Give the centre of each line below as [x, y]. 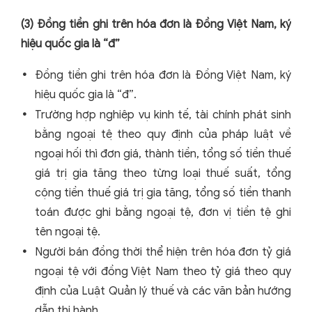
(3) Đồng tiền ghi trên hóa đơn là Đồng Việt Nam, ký [156, 25]
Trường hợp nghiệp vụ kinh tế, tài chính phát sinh [163, 115]
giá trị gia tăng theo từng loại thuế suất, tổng [163, 174]
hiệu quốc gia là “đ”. [86, 95]
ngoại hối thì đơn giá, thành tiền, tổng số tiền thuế [163, 154]
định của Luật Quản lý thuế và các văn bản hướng [163, 291]
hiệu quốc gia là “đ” [70, 44]
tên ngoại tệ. [68, 232]
